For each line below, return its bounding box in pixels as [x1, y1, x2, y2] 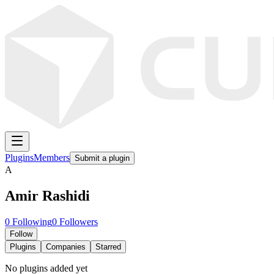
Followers [57, 216, 98, 227]
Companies [46, 242, 86, 251]
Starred [95, 242, 121, 251]
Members [34, 152, 70, 163]
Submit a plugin [75, 154, 130, 163]
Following [10, 216, 52, 227]
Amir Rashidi [5, 187, 90, 204]
